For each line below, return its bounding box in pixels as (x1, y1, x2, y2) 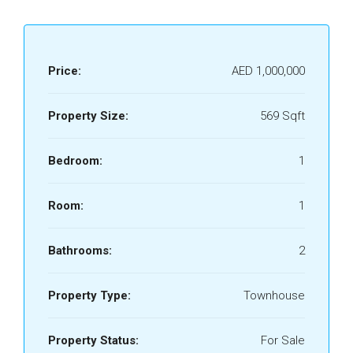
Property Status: (48, 333, 139, 347)
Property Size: (48, 109, 128, 123)
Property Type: (48, 288, 131, 303)
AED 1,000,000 (232, 64, 305, 78)
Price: (48, 64, 81, 78)
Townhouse (243, 288, 305, 303)
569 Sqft (260, 109, 305, 123)
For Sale (261, 333, 305, 347)
